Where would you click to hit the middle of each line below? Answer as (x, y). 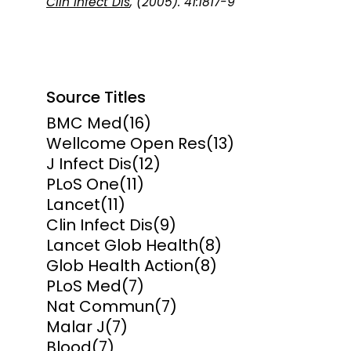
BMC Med (84, 123)
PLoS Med (84, 286)
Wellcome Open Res (126, 144)
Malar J (76, 327)
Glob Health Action (120, 266)
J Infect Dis (89, 164)
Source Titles (96, 98)
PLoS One (83, 185)
